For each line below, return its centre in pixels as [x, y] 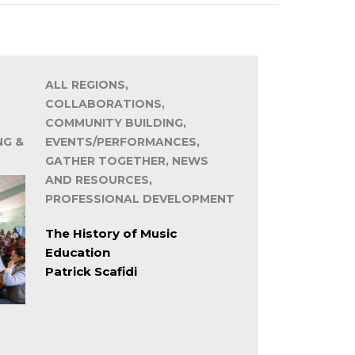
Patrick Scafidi [92, 272]
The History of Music [111, 234]
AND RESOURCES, [99, 180]
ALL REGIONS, [87, 85]
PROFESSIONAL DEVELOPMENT [140, 199]
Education [78, 253]
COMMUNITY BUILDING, [116, 123]
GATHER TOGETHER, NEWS [127, 161]
